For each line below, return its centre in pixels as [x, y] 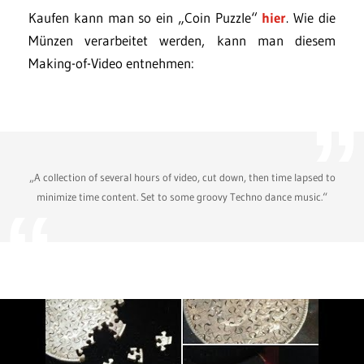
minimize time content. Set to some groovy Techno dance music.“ [182, 196]
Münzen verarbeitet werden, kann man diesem [182, 40]
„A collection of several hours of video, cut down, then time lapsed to [182, 177]
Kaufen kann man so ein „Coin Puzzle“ [145, 17]
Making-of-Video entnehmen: [111, 63]
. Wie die [311, 17]
